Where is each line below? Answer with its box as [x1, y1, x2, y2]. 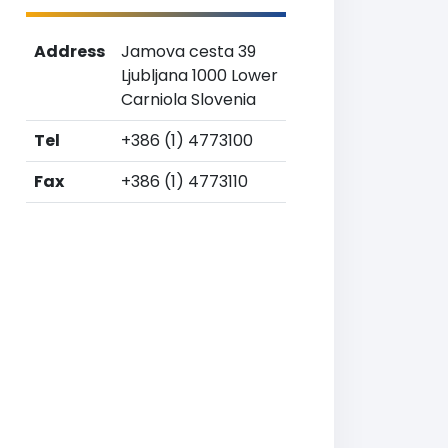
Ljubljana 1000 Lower [121, 64, 278, 87]
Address [34, 40, 105, 63]
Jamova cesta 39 [121, 40, 256, 63]
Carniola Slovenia [121, 88, 256, 111]
